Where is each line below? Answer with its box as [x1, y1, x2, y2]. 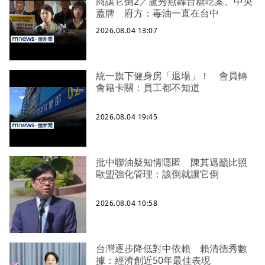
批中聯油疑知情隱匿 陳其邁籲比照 [96, 156, 247, 169]
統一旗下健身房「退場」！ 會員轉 [96, 69, 247, 83]
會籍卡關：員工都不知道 [96, 81, 200, 95]
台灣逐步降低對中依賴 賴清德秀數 [96, 242, 247, 256]
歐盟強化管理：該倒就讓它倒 [96, 167, 219, 181]
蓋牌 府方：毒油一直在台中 [96, 7, 219, 20]
